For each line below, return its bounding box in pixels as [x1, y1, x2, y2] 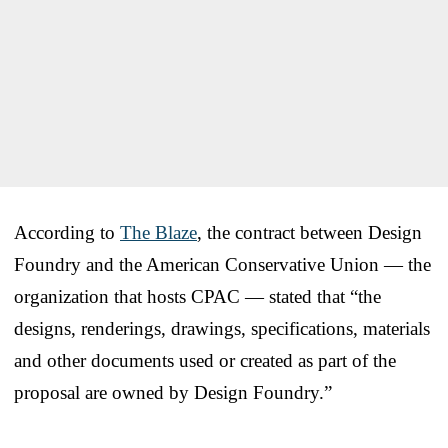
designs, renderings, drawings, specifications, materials [14, 317, 430, 339]
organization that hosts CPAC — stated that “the [14, 285, 381, 307]
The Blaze [120, 221, 197, 243]
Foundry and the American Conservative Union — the [14, 253, 431, 275]
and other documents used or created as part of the [14, 349, 396, 371]
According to [14, 221, 120, 243]
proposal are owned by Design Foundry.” [14, 381, 332, 403]
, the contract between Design [197, 221, 422, 243]
